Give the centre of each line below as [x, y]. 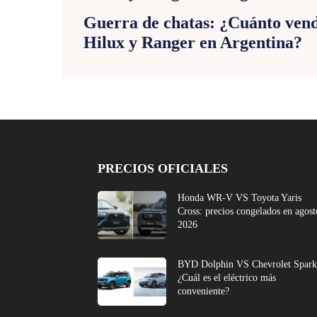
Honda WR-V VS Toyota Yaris [240, 197]
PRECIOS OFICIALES [163, 168]
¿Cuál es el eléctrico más [227, 277]
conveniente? [204, 291]
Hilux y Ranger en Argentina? [193, 42]
